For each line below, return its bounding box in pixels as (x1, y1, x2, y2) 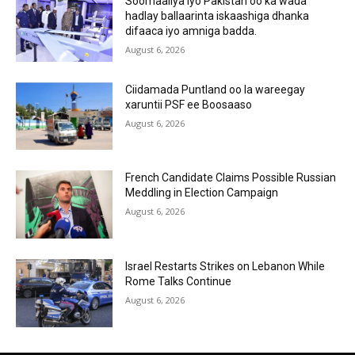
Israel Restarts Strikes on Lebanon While (125, 260, 326, 273)
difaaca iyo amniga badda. (125, 25, 258, 37)
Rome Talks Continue (125, 275, 232, 288)
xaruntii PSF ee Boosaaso (125, 97, 253, 111)
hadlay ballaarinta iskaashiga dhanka (125, 10, 310, 22)
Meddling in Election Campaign (125, 186, 279, 200)
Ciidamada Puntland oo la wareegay (125, 82, 306, 96)
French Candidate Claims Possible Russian (125, 171, 337, 185)
